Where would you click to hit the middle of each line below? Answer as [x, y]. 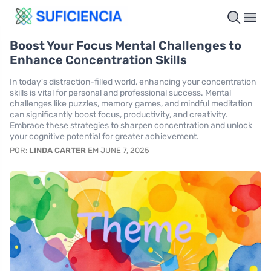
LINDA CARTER [57, 150]
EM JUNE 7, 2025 [118, 150]
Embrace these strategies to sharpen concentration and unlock [131, 125]
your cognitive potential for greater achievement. [104, 136]
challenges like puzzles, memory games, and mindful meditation [131, 103]
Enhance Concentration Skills [98, 60]
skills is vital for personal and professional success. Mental [120, 93]
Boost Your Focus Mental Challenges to [126, 45]
